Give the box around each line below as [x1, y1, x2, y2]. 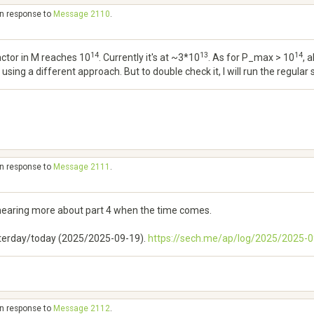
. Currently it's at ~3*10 [99, 52, 200, 63]
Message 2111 [53, 162, 110, 172]
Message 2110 [53, 9, 110, 19]
